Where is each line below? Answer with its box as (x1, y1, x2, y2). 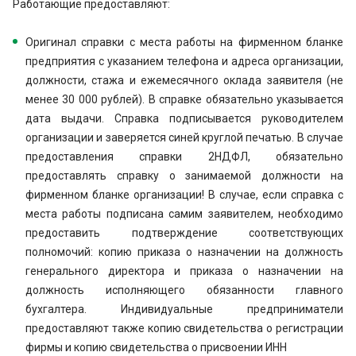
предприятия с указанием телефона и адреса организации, (25, 55, 343, 68)
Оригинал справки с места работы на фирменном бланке (25, 36, 343, 48)
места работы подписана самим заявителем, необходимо (25, 207, 343, 220)
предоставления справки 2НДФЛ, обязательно (25, 150, 343, 163)
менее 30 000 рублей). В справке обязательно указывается (25, 93, 343, 106)
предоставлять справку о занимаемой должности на (25, 169, 343, 182)
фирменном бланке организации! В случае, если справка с (25, 188, 343, 201)
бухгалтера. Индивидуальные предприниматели (25, 303, 343, 315)
